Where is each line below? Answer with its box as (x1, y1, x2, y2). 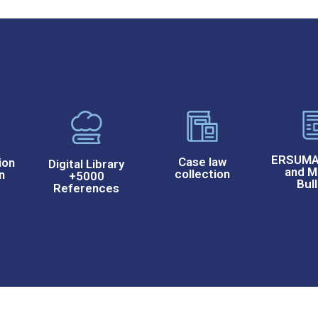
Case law (177, 154, 226, 169)
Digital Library (48, 156, 125, 171)
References (53, 180, 120, 195)
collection (174, 166, 230, 181)
